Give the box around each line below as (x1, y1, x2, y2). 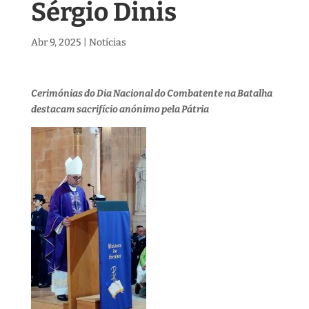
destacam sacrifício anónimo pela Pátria (30, 103, 209, 115)
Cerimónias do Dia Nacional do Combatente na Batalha (30, 88, 272, 99)
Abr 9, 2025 (30, 37, 81, 48)
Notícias (88, 37, 126, 48)
